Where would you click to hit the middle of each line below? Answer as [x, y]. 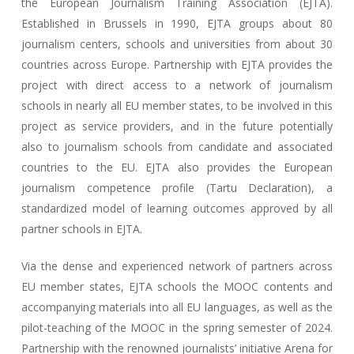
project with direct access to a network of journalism [177, 85]
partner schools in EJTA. [82, 228]
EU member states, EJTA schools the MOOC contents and [177, 286]
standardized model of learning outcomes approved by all [177, 208]
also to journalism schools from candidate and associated [177, 146]
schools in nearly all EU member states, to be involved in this [177, 105]
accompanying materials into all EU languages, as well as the [177, 307]
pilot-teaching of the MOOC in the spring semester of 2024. [177, 327]
